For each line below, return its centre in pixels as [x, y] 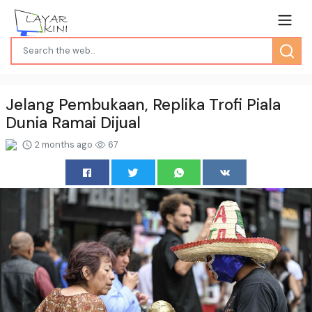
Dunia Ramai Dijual [73, 123]
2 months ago [64, 144]
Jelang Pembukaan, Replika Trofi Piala [143, 104]
